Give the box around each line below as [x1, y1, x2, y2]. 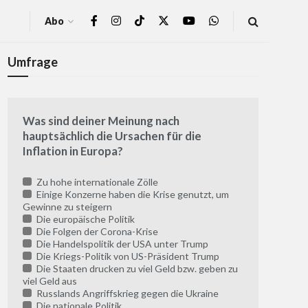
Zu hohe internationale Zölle [34, 176, 158, 188]
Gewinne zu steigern [23, 201, 112, 213]
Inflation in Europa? [23, 144, 123, 159]
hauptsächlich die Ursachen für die [23, 129, 201, 144]
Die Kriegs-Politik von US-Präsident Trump [34, 250, 219, 263]
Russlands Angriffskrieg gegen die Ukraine [34, 287, 219, 300]
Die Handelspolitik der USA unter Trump [34, 238, 208, 250]
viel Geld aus [23, 275, 77, 287]
